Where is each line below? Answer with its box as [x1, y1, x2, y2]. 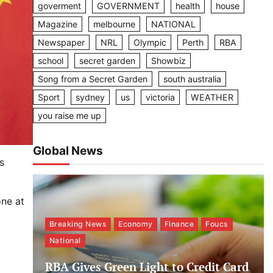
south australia [163, 73, 221, 84]
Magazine [37, 18, 77, 29]
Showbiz [151, 55, 186, 66]
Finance [164, 219, 194, 229]
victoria [145, 91, 175, 102]
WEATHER [190, 91, 233, 102]
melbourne [93, 18, 135, 29]
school [37, 55, 63, 66]
